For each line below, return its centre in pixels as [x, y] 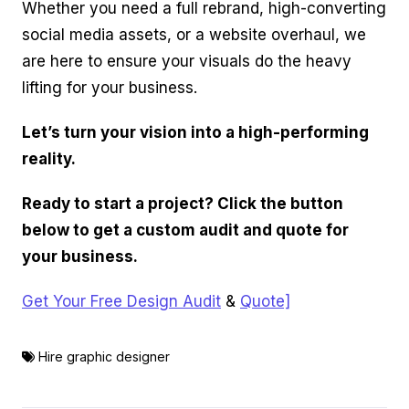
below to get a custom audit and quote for [185, 231]
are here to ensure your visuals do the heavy [187, 62]
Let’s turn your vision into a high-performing [195, 133]
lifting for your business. [110, 88]
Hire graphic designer [104, 357]
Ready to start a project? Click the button [183, 204]
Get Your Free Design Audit [121, 302]
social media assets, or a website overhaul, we [194, 35]
